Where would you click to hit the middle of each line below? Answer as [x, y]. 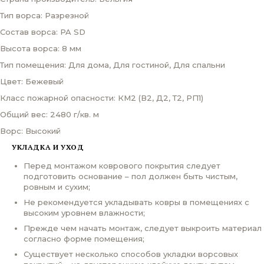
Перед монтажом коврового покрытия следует [122, 165]
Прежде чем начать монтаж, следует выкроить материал [143, 228]
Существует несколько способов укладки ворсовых [131, 254]
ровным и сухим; [57, 187]
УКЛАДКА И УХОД [48, 147]
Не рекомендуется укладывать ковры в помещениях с [136, 202]
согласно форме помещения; [84, 238]
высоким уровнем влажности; [84, 212]
